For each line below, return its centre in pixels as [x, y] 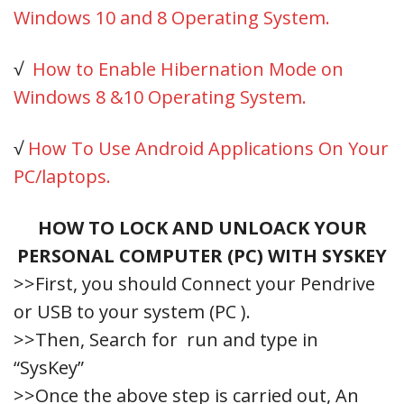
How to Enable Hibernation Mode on [188, 69]
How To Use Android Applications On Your [208, 148]
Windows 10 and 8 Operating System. [172, 17]
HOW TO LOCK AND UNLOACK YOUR [202, 227]
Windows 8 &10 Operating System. [160, 96]
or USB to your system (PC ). [132, 311]
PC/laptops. [62, 176]
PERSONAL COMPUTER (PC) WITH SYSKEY [202, 255]
